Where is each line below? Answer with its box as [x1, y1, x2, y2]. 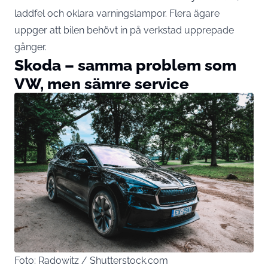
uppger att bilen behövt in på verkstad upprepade [14, 24, 234, 36]
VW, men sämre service [14, 74, 189, 93]
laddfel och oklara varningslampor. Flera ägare [14, 7, 220, 19]
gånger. [14, 41, 47, 53]
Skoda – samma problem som [14, 55, 236, 74]
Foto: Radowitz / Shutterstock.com [14, 254, 168, 266]
